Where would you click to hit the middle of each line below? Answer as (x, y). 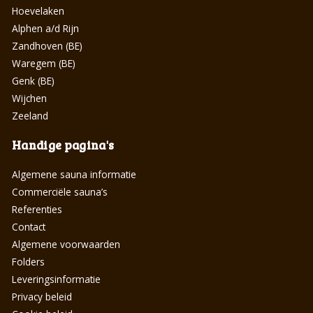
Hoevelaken (38, 10)
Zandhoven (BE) (47, 45)
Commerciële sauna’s (60, 191)
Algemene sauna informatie (74, 174)
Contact (29, 226)
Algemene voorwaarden (66, 244)
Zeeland (30, 115)
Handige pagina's (63, 145)
